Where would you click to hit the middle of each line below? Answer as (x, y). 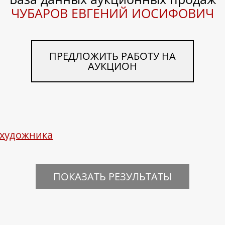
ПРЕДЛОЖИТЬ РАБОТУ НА (112, 56)
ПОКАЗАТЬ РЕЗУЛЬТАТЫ (113, 176)
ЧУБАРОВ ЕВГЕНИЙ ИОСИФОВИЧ (113, 13)
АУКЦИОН (112, 66)
